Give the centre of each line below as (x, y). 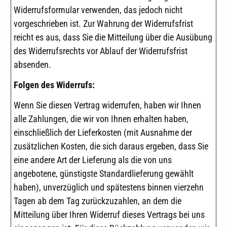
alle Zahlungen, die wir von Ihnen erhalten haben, (101, 119)
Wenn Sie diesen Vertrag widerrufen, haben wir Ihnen (107, 105)
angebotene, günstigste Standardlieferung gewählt (104, 173)
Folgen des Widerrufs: (54, 85)
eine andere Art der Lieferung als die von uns (93, 160)
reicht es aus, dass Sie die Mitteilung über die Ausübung (113, 37)
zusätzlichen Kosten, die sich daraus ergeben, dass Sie (111, 146)
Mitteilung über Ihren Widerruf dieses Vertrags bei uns (109, 214)
